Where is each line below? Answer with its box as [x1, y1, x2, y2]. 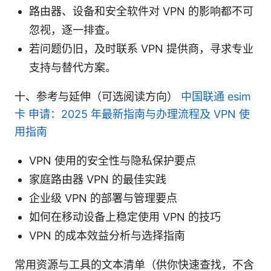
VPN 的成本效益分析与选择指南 [29, 229, 185, 242]
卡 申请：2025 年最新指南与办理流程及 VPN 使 [15, 107, 250, 120]
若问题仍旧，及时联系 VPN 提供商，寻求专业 [29, 42, 253, 55]
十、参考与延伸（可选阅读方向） [15, 90, 181, 103]
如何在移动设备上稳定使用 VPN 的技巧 [29, 210, 221, 223]
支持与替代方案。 [29, 60, 116, 74]
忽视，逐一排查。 [29, 23, 116, 36]
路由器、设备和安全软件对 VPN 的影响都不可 [29, 4, 253, 18]
